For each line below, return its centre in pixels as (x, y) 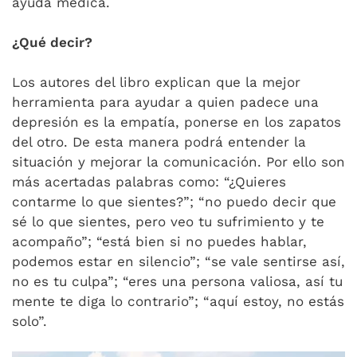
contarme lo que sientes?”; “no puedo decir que (174, 202)
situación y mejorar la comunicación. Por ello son (178, 162)
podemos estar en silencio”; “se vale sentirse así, (178, 261)
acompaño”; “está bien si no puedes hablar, (159, 241)
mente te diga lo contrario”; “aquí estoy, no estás (178, 301)
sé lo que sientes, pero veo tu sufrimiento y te (168, 222)
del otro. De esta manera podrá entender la (159, 142)
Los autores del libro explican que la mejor (156, 82)
